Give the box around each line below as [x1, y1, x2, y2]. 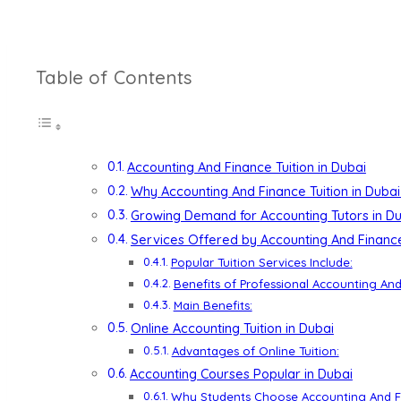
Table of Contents [36, 66, 192, 90]
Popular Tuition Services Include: [170, 254, 353, 269]
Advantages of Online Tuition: [171, 343, 339, 358]
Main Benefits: [173, 297, 252, 312]
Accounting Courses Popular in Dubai [129, 364, 353, 382]
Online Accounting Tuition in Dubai [130, 319, 334, 337]
